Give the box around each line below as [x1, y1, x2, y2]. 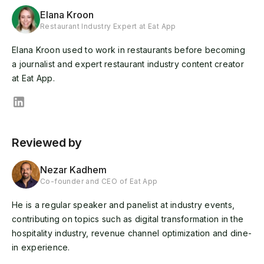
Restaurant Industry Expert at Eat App [40, 21, 176, 31]
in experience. [12, 242, 70, 252]
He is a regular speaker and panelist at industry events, [12, 199, 235, 210]
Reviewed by [12, 135, 82, 150]
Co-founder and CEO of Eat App [40, 176, 158, 186]
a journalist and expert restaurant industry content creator [12, 58, 244, 69]
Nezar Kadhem [40, 163, 107, 176]
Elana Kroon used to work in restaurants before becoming [12, 44, 245, 55]
